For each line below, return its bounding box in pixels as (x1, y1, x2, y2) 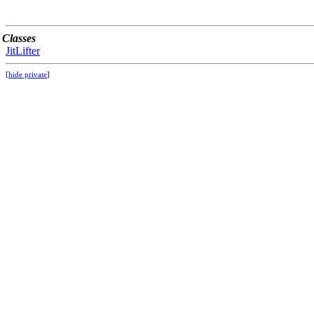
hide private (8, 70, 47, 78)
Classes (2, 32, 36, 44)
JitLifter (6, 45, 40, 57)
